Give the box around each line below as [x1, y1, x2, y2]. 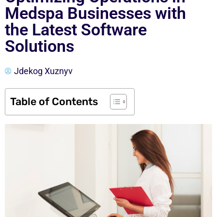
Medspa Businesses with [5, 3, 186, 23]
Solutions [5, 36, 74, 56]
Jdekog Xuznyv [14, 66, 73, 76]
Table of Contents [10, 95, 98, 108]
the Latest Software [5, 20, 147, 39]
